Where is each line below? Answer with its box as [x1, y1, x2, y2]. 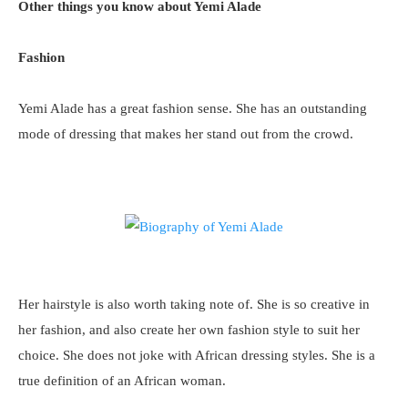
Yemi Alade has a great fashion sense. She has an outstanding [18, 101, 367, 116]
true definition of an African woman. [18, 373, 226, 388]
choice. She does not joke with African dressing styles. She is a [18, 348, 375, 362]
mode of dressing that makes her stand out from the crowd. [18, 127, 353, 141]
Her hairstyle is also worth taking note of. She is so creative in [18, 297, 370, 311]
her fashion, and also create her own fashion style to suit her [18, 322, 360, 337]
